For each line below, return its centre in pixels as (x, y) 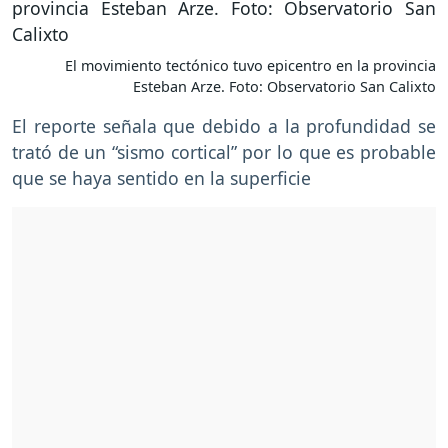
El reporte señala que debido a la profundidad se (224, 126)
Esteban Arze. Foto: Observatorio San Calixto (284, 87)
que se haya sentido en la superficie (161, 178)
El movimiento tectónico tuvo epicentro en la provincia (250, 66)
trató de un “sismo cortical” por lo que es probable (224, 152)
